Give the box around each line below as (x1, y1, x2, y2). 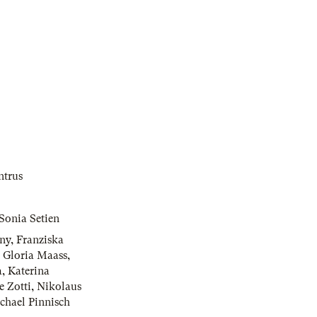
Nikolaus (37, 280, 81, 294)
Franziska (16, 234, 64, 247)
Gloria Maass (3, 249, 67, 263)
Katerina (8, 265, 50, 278)
